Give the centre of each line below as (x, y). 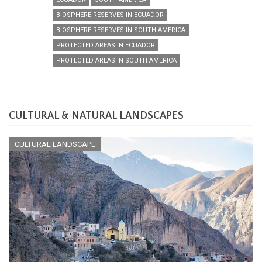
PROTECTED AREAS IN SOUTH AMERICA (116, 60)
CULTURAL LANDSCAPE (55, 144)
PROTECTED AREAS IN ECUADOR (106, 45)
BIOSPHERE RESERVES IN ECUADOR (110, 15)
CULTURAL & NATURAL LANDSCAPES (96, 116)
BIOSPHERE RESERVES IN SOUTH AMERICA (121, 30)
